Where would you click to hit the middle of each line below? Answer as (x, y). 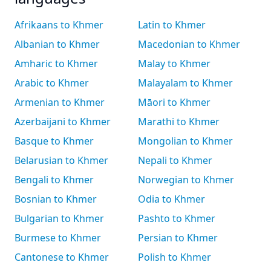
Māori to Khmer (174, 102)
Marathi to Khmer (179, 122)
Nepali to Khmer (175, 160)
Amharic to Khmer (56, 64)
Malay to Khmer (174, 64)
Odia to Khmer (171, 199)
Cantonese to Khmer (62, 257)
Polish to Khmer (175, 257)
